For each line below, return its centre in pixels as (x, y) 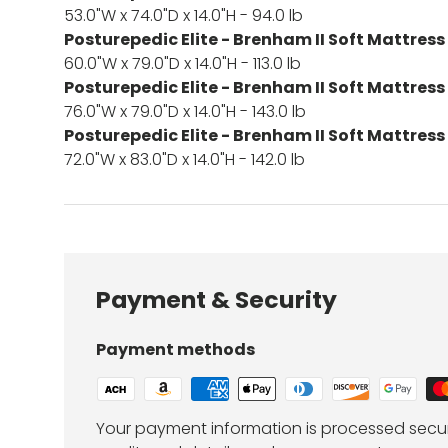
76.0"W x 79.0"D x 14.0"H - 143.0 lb (185, 111)
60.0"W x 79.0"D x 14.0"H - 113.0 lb (182, 63)
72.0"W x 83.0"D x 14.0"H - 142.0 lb (184, 159)
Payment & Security (216, 299)
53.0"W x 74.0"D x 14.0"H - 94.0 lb (183, 15)
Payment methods (175, 349)
